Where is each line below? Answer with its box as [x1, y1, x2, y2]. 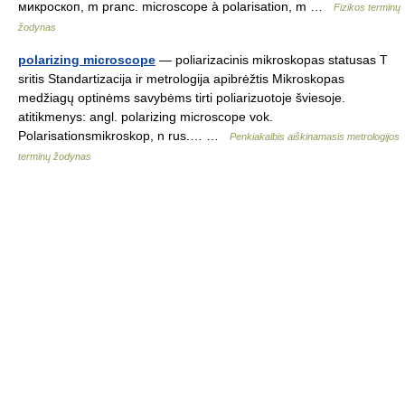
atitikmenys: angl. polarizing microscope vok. [18, 109, 273, 124]
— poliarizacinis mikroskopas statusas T [155, 52, 388, 67]
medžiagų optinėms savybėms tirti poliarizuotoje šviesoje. [18, 90, 345, 105]
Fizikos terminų [334, 2, 400, 13]
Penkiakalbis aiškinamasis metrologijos [230, 131, 400, 142]
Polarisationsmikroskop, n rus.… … [18, 128, 230, 143]
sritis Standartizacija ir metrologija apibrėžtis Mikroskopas [18, 71, 344, 86]
